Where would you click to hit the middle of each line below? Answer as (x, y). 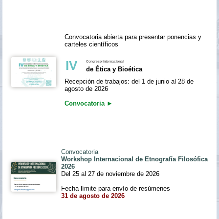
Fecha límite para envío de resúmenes (116, 188)
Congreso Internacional (105, 61)
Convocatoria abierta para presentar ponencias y (133, 37)
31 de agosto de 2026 (93, 196)
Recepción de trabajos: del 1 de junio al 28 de (129, 81)
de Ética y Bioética (114, 69)
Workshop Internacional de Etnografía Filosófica (134, 159)
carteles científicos (91, 44)
